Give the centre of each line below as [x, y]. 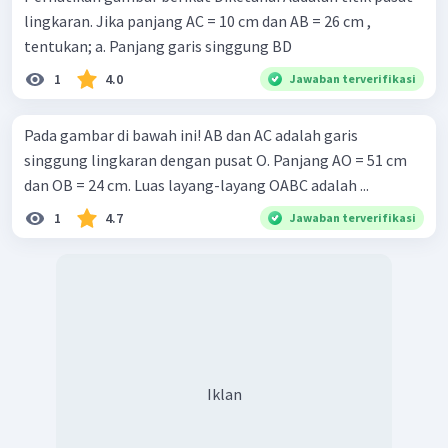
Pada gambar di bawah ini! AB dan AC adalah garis [114, 135]
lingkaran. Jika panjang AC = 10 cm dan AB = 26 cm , [197, 21]
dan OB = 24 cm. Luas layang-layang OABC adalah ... [196, 185]
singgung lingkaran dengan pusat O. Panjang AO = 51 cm [215, 160]
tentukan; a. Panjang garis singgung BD [193, 46]
